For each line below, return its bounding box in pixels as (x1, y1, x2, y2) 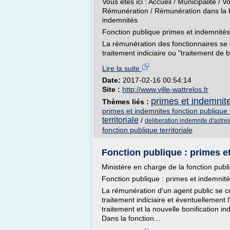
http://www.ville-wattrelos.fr (122, 85, 208, 93)
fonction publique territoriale (102, 126, 193, 134)
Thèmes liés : (102, 98, 151, 106)
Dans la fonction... (102, 214, 160, 222)
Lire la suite (102, 64, 142, 72)
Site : (102, 85, 122, 93)
